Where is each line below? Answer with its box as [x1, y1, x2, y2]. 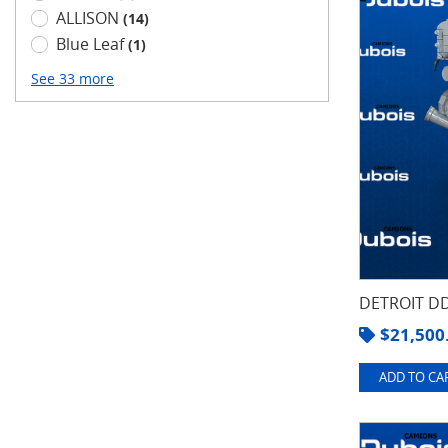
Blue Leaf [56, 33, 128, 55]
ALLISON [56, 7, 123, 29]
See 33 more [31, 69, 114, 88]
